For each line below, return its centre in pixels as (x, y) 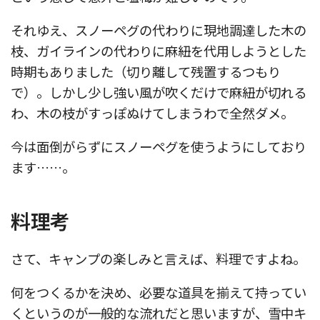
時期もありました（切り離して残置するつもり (146, 71)
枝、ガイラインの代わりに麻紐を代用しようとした (159, 50)
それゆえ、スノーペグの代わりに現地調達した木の (159, 30)
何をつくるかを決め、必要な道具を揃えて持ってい (159, 292)
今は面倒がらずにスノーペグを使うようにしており (159, 147)
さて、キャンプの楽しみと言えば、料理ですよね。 (158, 259)
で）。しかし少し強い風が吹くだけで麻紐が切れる (159, 92)
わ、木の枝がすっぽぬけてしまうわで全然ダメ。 (152, 112)
